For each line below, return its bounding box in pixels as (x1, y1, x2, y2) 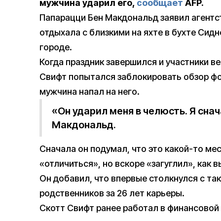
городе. (39, 42, 72, 53)
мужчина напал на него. (39, 86, 140, 97)
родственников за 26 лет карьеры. (39, 188, 184, 199)
